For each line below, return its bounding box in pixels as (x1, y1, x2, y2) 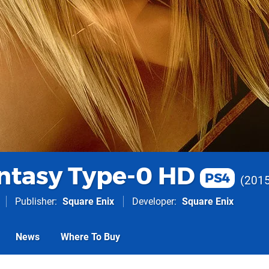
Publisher (15, 196, 55, 207)
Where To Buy (61, 231, 120, 243)
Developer (132, 196, 174, 207)
